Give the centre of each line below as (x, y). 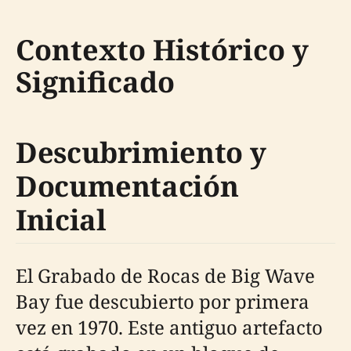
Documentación (127, 186)
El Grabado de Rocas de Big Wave (165, 275)
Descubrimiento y (141, 152)
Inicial (61, 220)
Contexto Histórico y (162, 50)
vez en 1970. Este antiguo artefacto (169, 327)
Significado (95, 82)
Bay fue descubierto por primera (163, 301)
